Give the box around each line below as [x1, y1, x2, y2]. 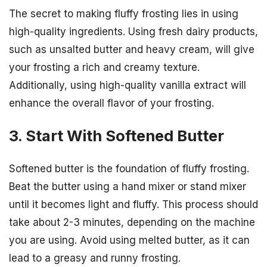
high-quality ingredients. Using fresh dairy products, [9, 25, 258, 38]
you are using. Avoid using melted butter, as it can [9, 234, 250, 246]
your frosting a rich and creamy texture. [9, 61, 200, 73]
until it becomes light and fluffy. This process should [9, 198, 258, 210]
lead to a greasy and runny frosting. [9, 252, 181, 264]
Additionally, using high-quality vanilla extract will [9, 79, 246, 91]
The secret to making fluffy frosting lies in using [9, 7, 238, 20]
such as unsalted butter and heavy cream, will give [9, 43, 254, 55]
